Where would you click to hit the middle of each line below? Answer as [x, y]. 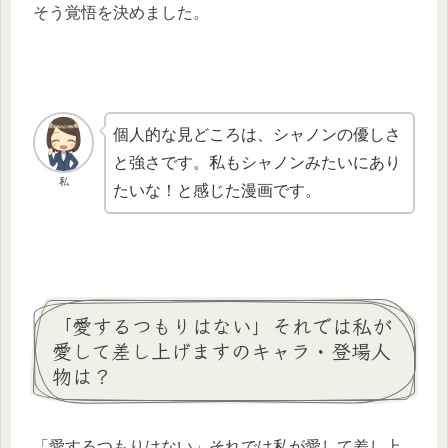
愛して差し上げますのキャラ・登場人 [221, 350]
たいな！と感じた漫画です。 [217, 191]
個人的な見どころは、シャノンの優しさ [257, 135]
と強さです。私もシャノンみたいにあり [257, 163]
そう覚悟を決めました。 [121, 12]
